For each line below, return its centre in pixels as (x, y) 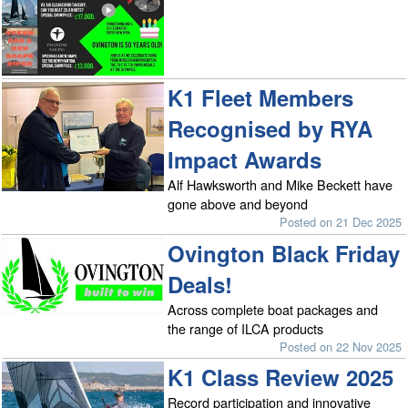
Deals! (200, 284)
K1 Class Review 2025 (281, 377)
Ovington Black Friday (284, 253)
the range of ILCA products (246, 328)
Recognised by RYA (270, 129)
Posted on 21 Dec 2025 (341, 222)
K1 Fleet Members (261, 98)
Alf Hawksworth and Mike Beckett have (280, 185)
